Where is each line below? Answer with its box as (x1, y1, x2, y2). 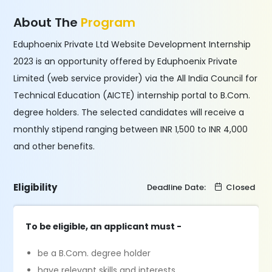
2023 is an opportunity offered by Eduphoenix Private (13, 55, 238, 67)
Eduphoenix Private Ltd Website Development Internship (13, 38, 251, 50)
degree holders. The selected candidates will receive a (13, 106, 245, 118)
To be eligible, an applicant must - (25, 220, 184, 233)
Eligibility (13, 181, 58, 194)
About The (13, 14, 81, 31)
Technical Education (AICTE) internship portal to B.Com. (13, 89, 251, 101)
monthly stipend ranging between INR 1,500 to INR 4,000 (13, 123, 248, 135)
